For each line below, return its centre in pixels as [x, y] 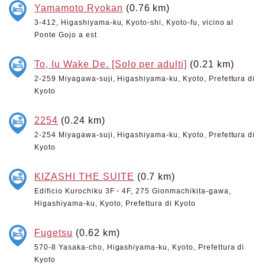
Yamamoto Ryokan [79, 8]
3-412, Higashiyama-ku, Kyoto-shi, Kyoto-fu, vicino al [134, 22]
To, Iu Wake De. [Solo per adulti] [111, 64]
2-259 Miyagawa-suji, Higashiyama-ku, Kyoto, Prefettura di [145, 79]
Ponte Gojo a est [66, 35]
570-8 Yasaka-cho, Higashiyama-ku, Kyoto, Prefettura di [140, 247]
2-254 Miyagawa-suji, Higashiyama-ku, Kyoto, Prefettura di [145, 135]
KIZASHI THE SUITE [84, 176]
